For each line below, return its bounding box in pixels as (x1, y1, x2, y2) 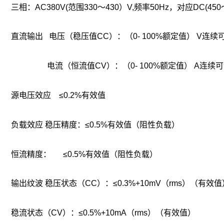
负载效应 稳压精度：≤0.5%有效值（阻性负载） (11, 120, 179, 129)
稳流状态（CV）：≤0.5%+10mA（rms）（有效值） (11, 208, 195, 217)
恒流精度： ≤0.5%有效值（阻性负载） (11, 149, 157, 158)
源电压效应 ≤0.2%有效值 (11, 90, 105, 99)
